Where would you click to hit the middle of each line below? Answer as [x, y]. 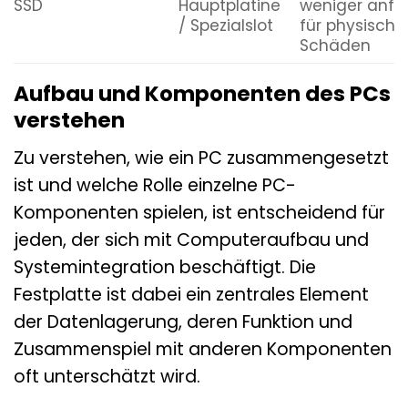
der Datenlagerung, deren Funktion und [183, 321]
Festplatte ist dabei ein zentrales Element [191, 294]
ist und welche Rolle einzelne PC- [155, 185]
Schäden [335, 46]
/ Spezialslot [225, 26]
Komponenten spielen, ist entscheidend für [199, 212]
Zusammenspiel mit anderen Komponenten [203, 349]
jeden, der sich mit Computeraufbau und [191, 240]
